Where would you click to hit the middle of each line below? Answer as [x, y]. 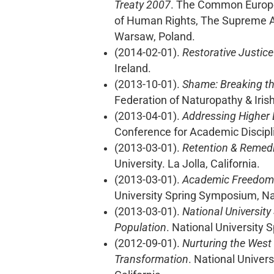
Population [140, 228]
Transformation [151, 260]
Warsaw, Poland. [155, 37]
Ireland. [133, 69]
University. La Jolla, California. [187, 164]
